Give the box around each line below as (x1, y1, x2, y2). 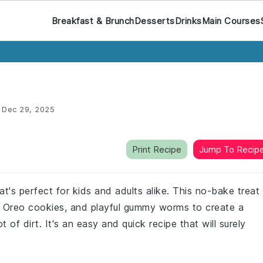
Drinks (174, 15, 202, 26)
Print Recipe (132, 144, 181, 155)
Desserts (134, 15, 175, 26)
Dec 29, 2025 (2, 104, 55, 114)
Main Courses (201, 15, 261, 26)
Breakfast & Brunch (51, 15, 134, 26)
